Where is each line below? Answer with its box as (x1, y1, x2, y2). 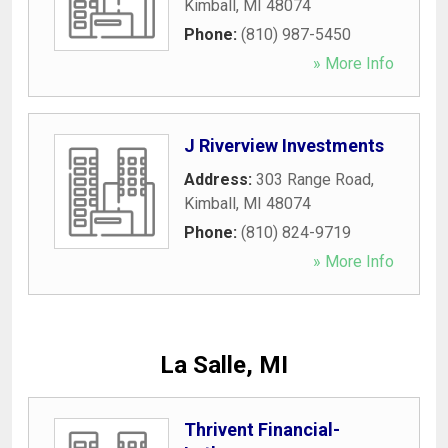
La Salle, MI (160, 350, 288, 379)
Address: (184, 169, 256, 189)
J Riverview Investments (184, 134, 384, 156)
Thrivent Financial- (184, 418, 340, 440)
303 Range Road (256, 169, 371, 189)
